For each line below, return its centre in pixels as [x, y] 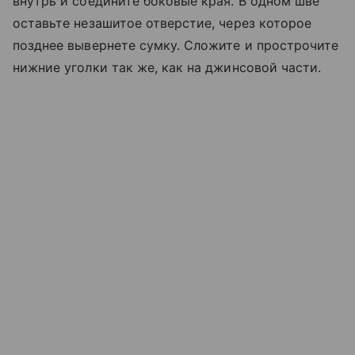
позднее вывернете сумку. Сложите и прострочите [176, 45]
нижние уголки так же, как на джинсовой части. [167, 67]
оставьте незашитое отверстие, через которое [162, 23]
